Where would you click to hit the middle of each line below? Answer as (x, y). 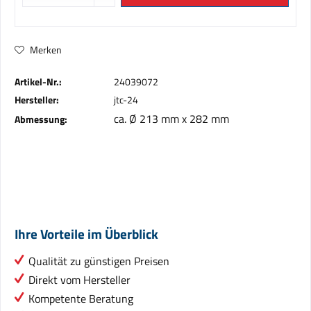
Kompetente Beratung (81, 299)
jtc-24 (126, 100)
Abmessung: (41, 119)
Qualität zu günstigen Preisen (99, 261)
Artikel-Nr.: (38, 82)
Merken (46, 50)
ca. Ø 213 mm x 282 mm (171, 119)
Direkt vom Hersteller (79, 280)
